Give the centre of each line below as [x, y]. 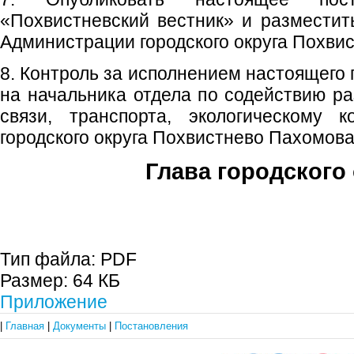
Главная [26, 326]
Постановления [151, 326]
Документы [81, 326]
